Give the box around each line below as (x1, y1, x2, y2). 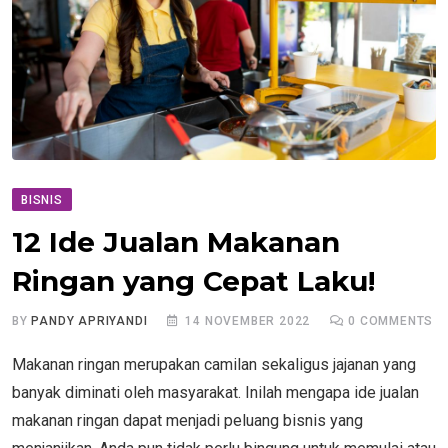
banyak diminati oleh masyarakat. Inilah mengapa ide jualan (12, 382, 419, 402)
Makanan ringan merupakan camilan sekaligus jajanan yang (12, 354, 416, 374)
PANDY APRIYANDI (31, 313, 148, 328)
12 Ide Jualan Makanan (12, 224, 340, 259)
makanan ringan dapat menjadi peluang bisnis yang (12, 410, 363, 430)
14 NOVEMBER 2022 (185, 313, 311, 328)
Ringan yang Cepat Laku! (12, 263, 375, 298)
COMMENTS (356, 313, 434, 328)
